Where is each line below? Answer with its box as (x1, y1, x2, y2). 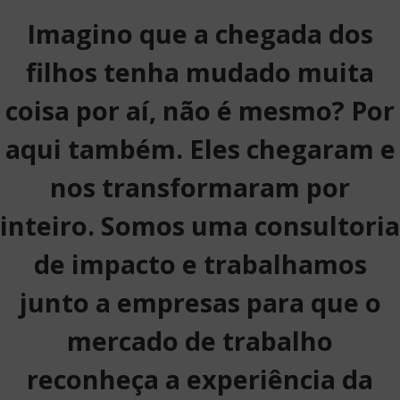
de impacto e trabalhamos (33, 246, 367, 281)
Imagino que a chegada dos (27, 16, 373, 51)
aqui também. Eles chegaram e (4, 131, 396, 166)
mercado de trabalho (67, 323, 333, 358)
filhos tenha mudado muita (26, 54, 374, 89)
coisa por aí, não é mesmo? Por (5, 93, 395, 128)
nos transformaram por (50, 170, 350, 204)
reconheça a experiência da (27, 362, 373, 396)
